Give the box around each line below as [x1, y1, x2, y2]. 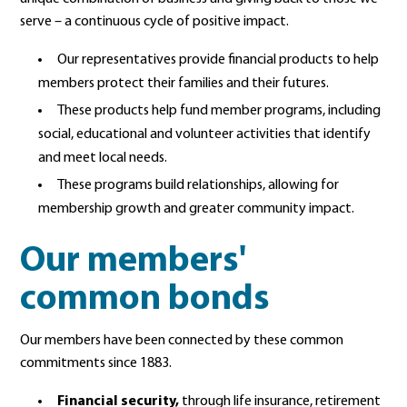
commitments [20, 356, 106, 371]
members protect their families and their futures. [38, 76, 330, 91]
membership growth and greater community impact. [38, 202, 355, 216]
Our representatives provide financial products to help [57, 53, 380, 67]
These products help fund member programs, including [57, 104, 382, 118]
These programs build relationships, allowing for [57, 178, 340, 193]
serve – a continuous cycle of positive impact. [20, 15, 290, 29]
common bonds [20, 282, 271, 318]
